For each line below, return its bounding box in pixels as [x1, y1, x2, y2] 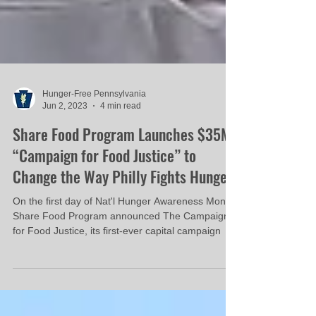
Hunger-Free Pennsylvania [42, 159, 146, 169]
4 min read [100, 170, 141, 181]
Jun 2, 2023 [42, 170, 87, 181]
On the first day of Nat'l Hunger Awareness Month [13, 265, 234, 276]
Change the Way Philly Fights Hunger [13, 235, 233, 257]
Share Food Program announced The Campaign [13, 280, 229, 291]
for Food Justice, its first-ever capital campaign [13, 295, 221, 306]
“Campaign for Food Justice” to [13, 214, 196, 236]
